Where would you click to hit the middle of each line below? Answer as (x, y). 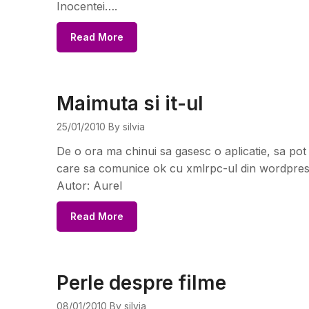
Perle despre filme (141, 283)
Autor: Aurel (89, 186)
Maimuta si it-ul (130, 103)
